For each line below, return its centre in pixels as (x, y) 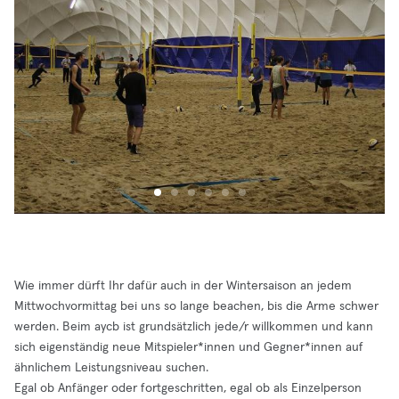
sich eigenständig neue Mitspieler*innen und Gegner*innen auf (189, 347)
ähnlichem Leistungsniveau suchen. (111, 368)
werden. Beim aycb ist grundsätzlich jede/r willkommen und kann (194, 327)
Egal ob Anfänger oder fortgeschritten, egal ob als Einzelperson (188, 388)
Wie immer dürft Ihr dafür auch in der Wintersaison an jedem (183, 286)
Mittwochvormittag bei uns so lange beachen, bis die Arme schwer (196, 306)
